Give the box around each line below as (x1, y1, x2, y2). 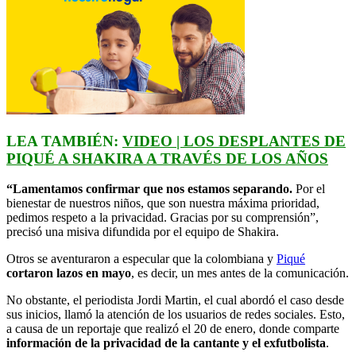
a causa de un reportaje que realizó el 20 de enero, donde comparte (6, 322, 339, 336)
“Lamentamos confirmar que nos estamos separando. (6, 182, 296, 196)
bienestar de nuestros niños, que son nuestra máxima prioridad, (6, 196, 319, 211)
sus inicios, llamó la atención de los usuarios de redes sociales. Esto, (6, 308, 345, 322)
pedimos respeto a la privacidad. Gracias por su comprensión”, (6, 211, 319, 225)
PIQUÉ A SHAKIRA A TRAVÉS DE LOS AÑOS (6, 149, 328, 167)
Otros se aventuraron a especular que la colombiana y (6, 252, 277, 266)
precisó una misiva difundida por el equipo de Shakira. (6, 225, 279, 239)
